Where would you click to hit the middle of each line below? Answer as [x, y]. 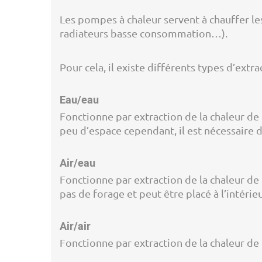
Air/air [75, 227]
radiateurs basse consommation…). [144, 33]
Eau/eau [79, 100]
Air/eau [77, 163]
